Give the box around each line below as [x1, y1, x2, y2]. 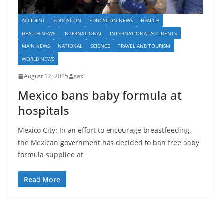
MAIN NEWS [22, 42, 50, 50]
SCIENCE [90, 42, 110, 50]
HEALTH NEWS [22, 30, 55, 37]
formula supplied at [18, 150, 83, 160]
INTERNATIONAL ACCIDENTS [110, 30, 177, 37]
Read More [24, 175, 60, 184]
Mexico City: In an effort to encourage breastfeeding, [18, 125, 191, 135]
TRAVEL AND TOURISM [118, 42, 170, 50]
